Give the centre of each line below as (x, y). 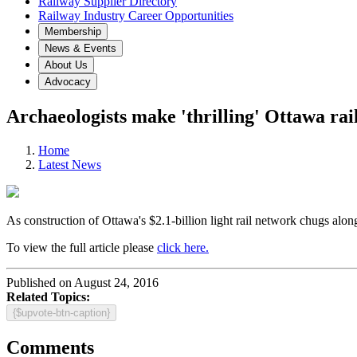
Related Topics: (48, 296)
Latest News (70, 164)
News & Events (80, 48)
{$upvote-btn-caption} (61, 312)
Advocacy (68, 82)
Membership (73, 31)
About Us (66, 65)
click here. (183, 247)
